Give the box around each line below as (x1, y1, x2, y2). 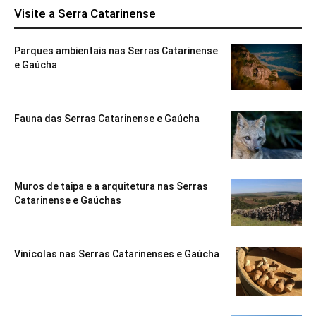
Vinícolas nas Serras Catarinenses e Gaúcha (14, 248, 219, 260)
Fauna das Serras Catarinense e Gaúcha (14, 112, 200, 124)
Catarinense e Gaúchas (14, 194, 121, 206)
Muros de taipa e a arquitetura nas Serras (14, 180, 208, 192)
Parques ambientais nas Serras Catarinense (14, 44, 218, 56)
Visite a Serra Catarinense (14, 6, 156, 20)
